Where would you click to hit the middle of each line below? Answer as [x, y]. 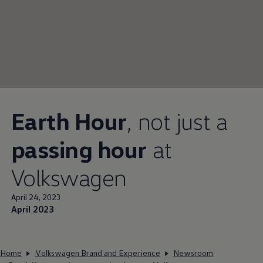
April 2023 [32, 209]
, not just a [177, 121]
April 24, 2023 [36, 197]
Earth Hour [69, 121]
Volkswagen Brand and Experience [97, 253]
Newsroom [193, 253]
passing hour [79, 149]
